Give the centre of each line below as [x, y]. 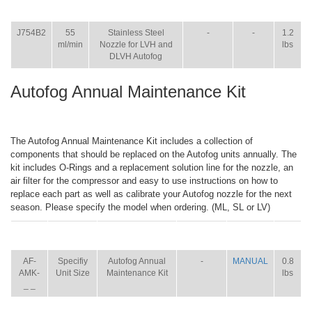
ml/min [70, 45]
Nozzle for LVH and [136, 45]
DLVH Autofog [136, 56]
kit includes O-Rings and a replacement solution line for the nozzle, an [152, 167]
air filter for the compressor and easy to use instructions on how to [144, 181]
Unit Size [72, 273]
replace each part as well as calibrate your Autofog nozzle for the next [151, 194]
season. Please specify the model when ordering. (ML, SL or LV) [140, 207]
